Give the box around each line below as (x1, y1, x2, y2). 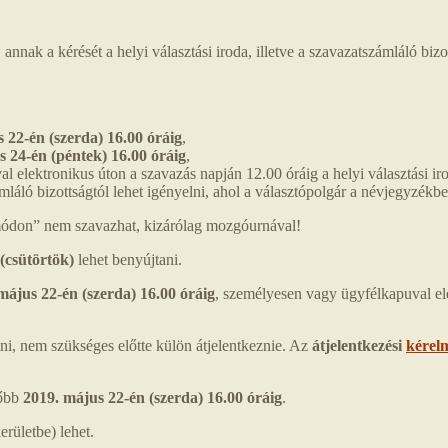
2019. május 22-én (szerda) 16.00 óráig (23, 389, 282, 407)
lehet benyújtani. (74, 251, 182, 269)
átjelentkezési (312, 337, 406, 355)
